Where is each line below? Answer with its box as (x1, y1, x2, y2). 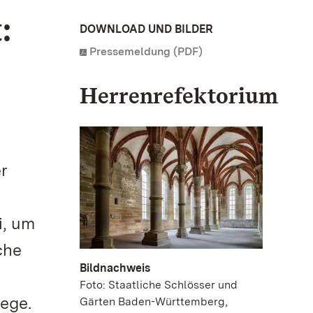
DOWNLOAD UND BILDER (80, 22, 213, 36)
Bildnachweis (80, 261, 150, 275)
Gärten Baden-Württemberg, (80, 294, 228, 308)
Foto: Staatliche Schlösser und (80, 277, 238, 291)
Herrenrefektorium (80, 82, 278, 109)
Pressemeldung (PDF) (89, 45, 203, 58)
